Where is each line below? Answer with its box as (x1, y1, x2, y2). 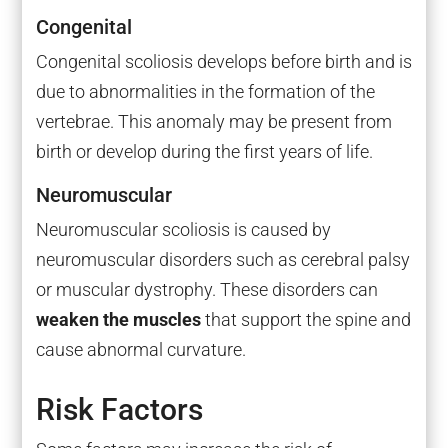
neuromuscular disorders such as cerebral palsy (35, 249, 410, 271)
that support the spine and (204, 309, 411, 331)
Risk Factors (35, 391, 203, 427)
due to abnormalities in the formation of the (35, 81, 375, 103)
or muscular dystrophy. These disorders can (35, 279, 378, 301)
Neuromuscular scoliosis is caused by (35, 219, 331, 241)
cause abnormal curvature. (35, 339, 246, 361)
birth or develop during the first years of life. (35, 141, 373, 163)
